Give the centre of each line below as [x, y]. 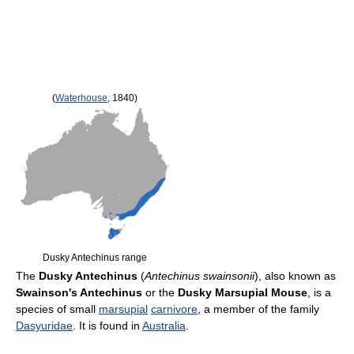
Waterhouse [81, 98]
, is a [319, 292]
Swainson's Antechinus [79, 292]
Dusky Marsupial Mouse [243, 292]
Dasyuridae [44, 326]
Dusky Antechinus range [95, 258]
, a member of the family [258, 309]
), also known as [295, 276]
